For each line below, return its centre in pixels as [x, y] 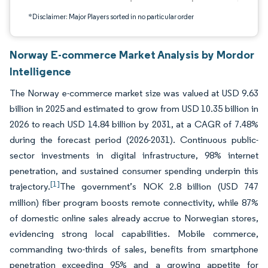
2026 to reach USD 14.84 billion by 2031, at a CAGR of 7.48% [134, 124]
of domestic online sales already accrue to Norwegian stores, [134, 218]
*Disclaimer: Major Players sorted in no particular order [111, 16]
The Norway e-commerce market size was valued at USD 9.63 [134, 93]
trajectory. [30, 186]
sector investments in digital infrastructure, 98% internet [134, 155]
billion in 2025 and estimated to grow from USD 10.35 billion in [134, 109]
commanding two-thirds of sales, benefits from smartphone [134, 249]
